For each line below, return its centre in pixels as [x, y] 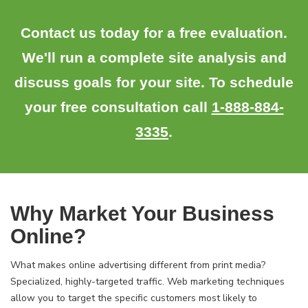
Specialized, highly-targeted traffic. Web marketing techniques [147, 282]
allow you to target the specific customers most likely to [134, 298]
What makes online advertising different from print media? [138, 265]
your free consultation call [118, 107]
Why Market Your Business [142, 213]
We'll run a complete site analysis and [154, 57]
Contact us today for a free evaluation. [154, 33]
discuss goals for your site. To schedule [154, 82]
